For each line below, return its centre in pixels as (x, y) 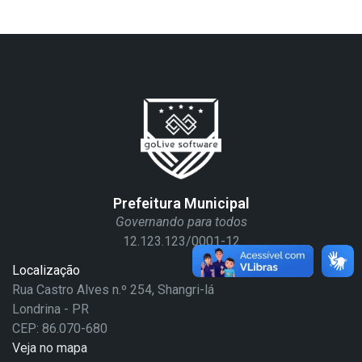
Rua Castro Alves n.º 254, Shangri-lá (113, 290)
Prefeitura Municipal (181, 203)
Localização (46, 270)
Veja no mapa (50, 348)
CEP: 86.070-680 (60, 328)
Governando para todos (181, 222)
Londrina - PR (51, 309)
